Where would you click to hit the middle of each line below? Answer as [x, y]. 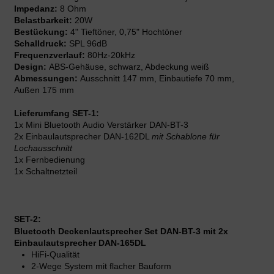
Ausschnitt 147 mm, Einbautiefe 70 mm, [157, 79]
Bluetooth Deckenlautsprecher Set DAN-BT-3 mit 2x [121, 231]
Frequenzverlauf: [50, 55]
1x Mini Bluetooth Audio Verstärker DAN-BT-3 [101, 125]
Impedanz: [37, 9]
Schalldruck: [40, 44]
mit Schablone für [186, 137]
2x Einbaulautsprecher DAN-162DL [83, 137]
